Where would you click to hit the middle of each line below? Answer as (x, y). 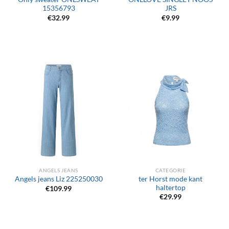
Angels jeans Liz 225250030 (59, 179)
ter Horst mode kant (170, 179)
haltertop (170, 187)
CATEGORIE (170, 170)
